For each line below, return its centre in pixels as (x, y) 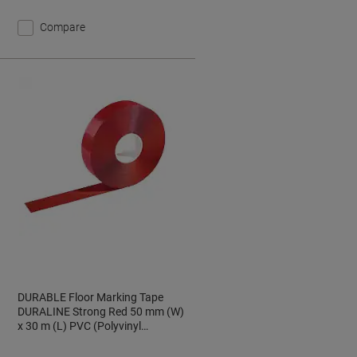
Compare (63, 27)
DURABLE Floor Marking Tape (91, 297)
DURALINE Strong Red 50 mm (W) (101, 312)
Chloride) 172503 (61, 340)
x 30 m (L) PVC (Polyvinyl (80, 326)
